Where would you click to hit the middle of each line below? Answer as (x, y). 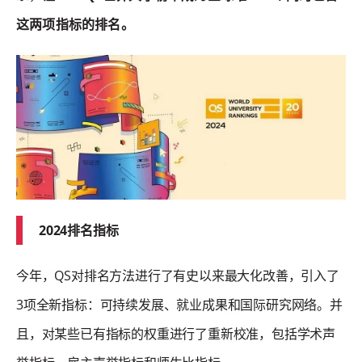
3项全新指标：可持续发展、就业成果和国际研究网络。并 (179, 304)
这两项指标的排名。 (75, 24)
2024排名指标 (79, 230)
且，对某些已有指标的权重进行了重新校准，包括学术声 (176, 333)
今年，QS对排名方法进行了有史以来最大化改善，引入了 (178, 275)
